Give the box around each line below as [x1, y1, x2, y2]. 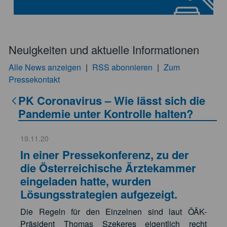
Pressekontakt [9, 73, 60, 86]
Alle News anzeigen [9, 61, 83, 73]
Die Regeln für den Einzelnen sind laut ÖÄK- [20, 206, 207, 218]
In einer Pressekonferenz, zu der [20, 146, 189, 163]
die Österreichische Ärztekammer [20, 160, 196, 176]
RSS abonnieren [92, 61, 155, 73]
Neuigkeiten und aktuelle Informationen [9, 42, 199, 58]
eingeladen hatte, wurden [20, 173, 151, 190]
